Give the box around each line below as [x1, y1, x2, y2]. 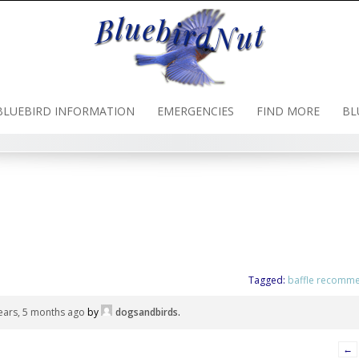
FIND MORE [256, 103, 320, 119]
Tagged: [248, 272, 288, 287]
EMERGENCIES [156, 103, 234, 119]
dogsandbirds [115, 305, 178, 319]
